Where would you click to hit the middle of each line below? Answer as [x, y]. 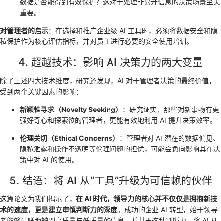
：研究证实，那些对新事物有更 [171, 109]
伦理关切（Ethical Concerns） [70, 138]
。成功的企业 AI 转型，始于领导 [167, 210]
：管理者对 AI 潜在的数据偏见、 [169, 138]
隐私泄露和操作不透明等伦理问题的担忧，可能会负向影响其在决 [120, 148]
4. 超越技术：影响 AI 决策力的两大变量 [110, 62]
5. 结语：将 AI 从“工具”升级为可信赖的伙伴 [110, 180]
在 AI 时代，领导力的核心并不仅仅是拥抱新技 [147, 199]
